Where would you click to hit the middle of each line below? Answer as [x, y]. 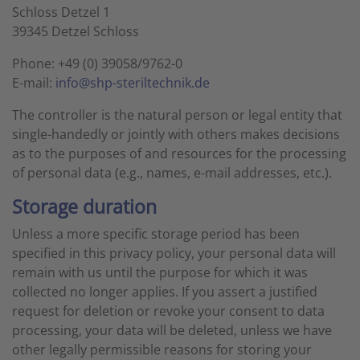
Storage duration [84, 207]
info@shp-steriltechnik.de [133, 83]
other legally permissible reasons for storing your [162, 350]
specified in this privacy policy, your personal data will [174, 253]
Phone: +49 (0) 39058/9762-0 [97, 63]
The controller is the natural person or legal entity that [177, 115]
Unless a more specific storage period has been [156, 234]
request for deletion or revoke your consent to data [168, 311]
